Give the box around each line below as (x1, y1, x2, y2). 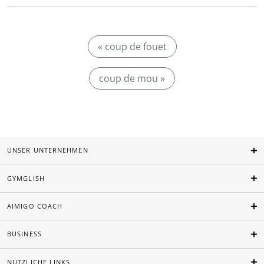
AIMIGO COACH (7, 202, 63, 211)
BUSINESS (7, 229, 42, 239)
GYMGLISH (7, 173, 45, 183)
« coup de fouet (97, 40, 167, 53)
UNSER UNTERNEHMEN (7, 146, 88, 155)
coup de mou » (99, 72, 165, 85)
